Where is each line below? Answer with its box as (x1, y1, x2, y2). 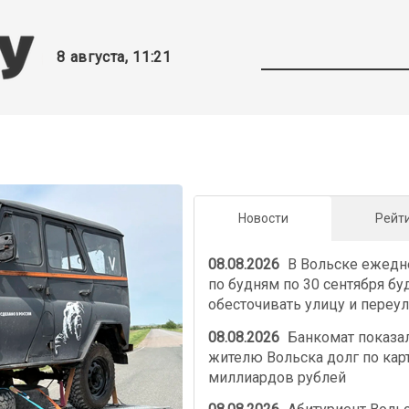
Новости (237, 211, 288, 226)
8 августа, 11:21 (57, 48, 172, 66)
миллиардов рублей (207, 368, 346, 386)
